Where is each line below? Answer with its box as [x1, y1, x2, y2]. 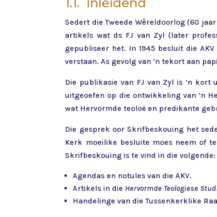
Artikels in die [73, 184, 125, 193]
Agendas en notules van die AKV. [73, 171, 192, 181]
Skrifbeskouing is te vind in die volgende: [65, 151, 216, 160]
